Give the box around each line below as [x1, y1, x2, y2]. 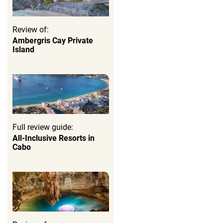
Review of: [12, 24, 49, 34]
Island [12, 44, 34, 54]
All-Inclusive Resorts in [12, 133, 95, 143]
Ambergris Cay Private [12, 35, 93, 45]
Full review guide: [12, 122, 73, 132]
